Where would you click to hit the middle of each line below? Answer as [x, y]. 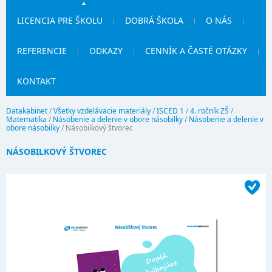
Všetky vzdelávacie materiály [102, 111]
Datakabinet [27, 111]
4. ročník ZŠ [209, 111]
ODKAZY [106, 51]
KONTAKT [36, 81]
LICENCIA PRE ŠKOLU [60, 20]
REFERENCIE [42, 51]
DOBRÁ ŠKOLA [154, 20]
